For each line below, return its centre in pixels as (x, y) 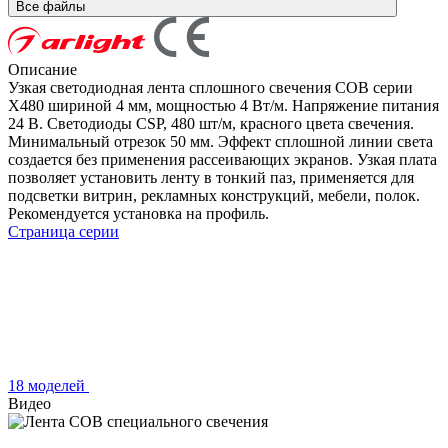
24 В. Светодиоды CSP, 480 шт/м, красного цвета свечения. (211, 123)
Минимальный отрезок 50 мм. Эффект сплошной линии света (220, 141)
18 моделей (48, 385)
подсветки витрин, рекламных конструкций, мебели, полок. (214, 195)
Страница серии (63, 231)
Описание (42, 69)
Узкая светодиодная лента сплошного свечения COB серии (210, 87)
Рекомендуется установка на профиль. (138, 213)
